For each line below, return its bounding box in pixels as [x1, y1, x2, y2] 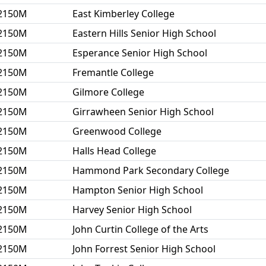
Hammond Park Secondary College [72, 164, 229, 177]
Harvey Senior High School [72, 203, 192, 216]
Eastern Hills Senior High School [72, 27, 216, 40]
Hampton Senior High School [72, 183, 203, 197]
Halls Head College [72, 144, 156, 157]
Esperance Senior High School [72, 46, 207, 59]
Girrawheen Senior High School [72, 105, 214, 118]
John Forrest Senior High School [72, 242, 216, 255]
